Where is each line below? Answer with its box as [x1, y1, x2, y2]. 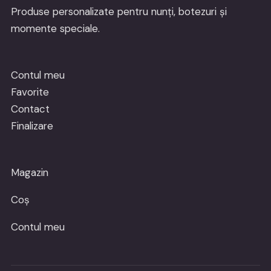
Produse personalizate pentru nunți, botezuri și [10, 4, 227, 18]
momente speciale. [10, 21, 100, 35]
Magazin [10, 165, 48, 179]
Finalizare [10, 119, 53, 132]
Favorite [10, 85, 49, 99]
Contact [10, 102, 50, 116]
